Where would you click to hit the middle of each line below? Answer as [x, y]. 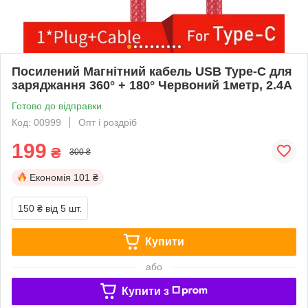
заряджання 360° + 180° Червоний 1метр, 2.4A [152, 85]
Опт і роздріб [108, 122]
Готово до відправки [57, 106]
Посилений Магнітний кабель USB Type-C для [152, 71]
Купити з [145, 291]
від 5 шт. [64, 208]
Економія [50, 177]
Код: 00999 [36, 122]
